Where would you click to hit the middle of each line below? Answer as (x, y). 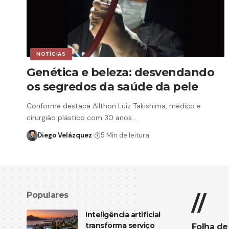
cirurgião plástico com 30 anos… (82, 117)
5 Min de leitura (125, 135)
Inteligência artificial (123, 214)
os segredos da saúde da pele (112, 86)
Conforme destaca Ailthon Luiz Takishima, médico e (114, 106)
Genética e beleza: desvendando (120, 72)
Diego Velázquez (64, 135)
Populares (48, 195)
